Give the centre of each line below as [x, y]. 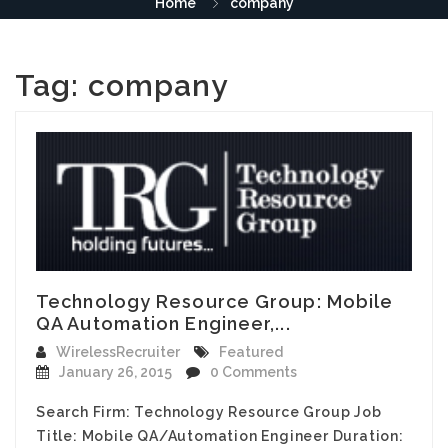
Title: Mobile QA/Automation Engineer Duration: [220, 435]
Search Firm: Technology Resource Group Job [209, 411]
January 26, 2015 [115, 371]
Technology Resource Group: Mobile [215, 301]
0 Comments [253, 371]
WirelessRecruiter [118, 351]
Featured [251, 351]
